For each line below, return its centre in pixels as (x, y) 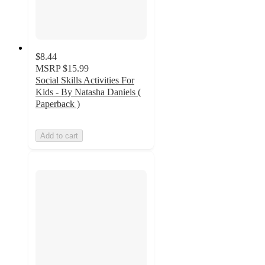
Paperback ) (58, 104)
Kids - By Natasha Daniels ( (88, 92)
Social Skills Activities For (85, 80)
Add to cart (59, 136)
